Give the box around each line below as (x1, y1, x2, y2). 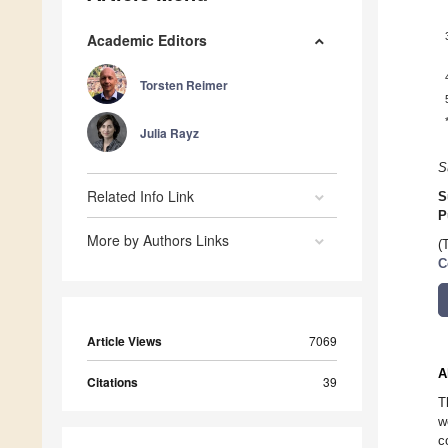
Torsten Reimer (140, 76, 228, 95)
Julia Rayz (140, 124, 199, 143)
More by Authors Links (87, 230, 229, 251)
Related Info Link (87, 186, 194, 207)
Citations (87, 373, 138, 392)
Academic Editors (87, 30, 207, 51)
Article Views (87, 332, 162, 351)
